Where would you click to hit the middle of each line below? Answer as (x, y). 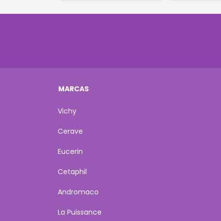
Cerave (70, 131)
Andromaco (78, 192)
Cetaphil (72, 172)
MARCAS (74, 89)
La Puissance (80, 212)
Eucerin (70, 152)
